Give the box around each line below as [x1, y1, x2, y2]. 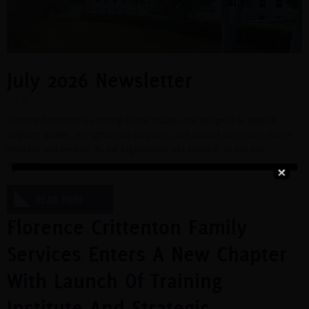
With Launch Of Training [7, 267, 222, 294]
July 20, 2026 [7, 93, 47, 103]
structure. [7, 158, 43, 169]
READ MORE [36, 192, 85, 206]
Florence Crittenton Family [7, 213, 247, 240]
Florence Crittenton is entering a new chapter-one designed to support [7, 114, 277, 126]
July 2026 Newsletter [7, 66, 192, 93]
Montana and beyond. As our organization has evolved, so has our [7, 143, 263, 154]
